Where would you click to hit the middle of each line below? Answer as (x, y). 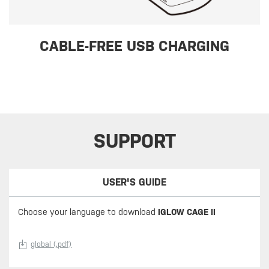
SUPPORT (134, 141)
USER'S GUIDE (135, 182)
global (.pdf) (51, 244)
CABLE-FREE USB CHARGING (134, 46)
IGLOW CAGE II (187, 212)
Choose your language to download (88, 212)
